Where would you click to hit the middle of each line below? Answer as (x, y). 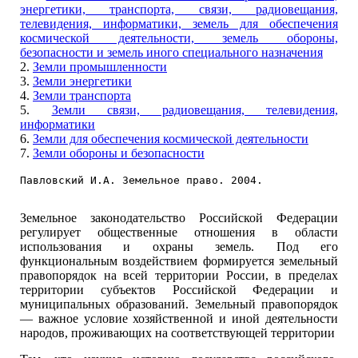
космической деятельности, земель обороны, (179, 38)
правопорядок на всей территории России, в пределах (179, 275)
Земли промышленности (100, 67)
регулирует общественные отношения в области (179, 232)
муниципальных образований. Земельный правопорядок (179, 304)
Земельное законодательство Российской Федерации (179, 218)
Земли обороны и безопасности (119, 153)
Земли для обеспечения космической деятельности (171, 139)
